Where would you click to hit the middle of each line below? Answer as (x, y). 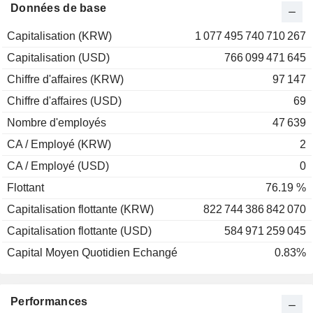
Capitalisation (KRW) (59, 36)
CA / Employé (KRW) (59, 144)
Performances (49, 301)
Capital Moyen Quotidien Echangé (92, 253)
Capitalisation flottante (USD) (79, 231)
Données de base (59, 8)
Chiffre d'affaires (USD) (64, 101)
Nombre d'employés (57, 123)
